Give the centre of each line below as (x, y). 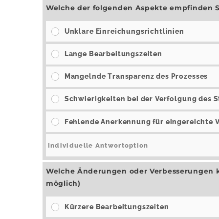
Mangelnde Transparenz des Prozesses (136, 77)
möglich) (63, 184)
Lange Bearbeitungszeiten (113, 54)
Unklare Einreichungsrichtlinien (124, 31)
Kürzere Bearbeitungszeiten (117, 207)
